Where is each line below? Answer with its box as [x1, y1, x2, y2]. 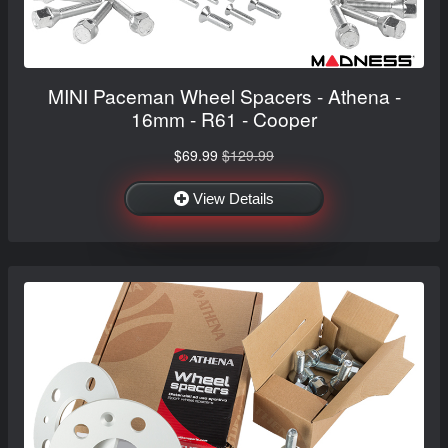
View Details [193, 189, 274, 207]
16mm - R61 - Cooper [131, 104, 317, 132]
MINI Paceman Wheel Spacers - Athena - [47, 81, 401, 109]
